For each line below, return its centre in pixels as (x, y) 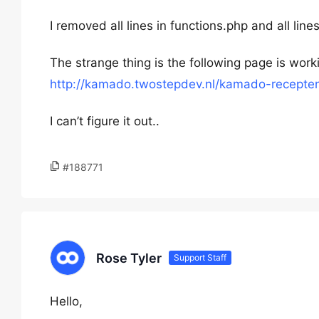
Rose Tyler (129, 258)
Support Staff (200, 257)
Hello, (66, 301)
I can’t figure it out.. (105, 121)
